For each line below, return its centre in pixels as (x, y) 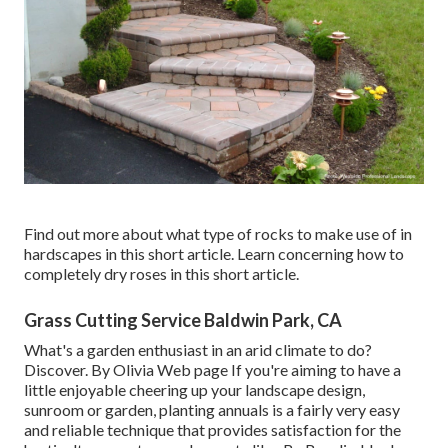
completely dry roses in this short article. (161, 274)
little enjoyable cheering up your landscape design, (194, 390)
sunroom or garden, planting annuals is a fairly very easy (212, 410)
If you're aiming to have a (314, 370)
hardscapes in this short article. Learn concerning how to (214, 254)
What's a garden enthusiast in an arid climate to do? (198, 350)
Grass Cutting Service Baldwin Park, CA (183, 320)
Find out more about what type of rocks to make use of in (218, 234)
